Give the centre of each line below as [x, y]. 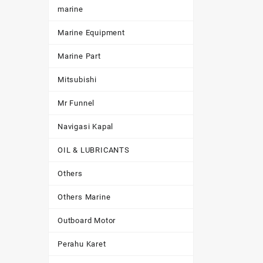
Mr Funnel [76, 103]
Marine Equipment [91, 33]
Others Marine [84, 197]
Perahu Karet [82, 244]
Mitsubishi [77, 80]
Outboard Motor [87, 220]
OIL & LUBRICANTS [94, 150]
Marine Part [79, 56]
